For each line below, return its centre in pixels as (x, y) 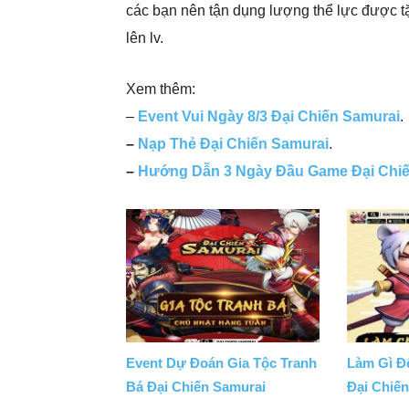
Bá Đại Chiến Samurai (196, 386)
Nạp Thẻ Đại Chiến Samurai (233, 144)
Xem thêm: (161, 89)
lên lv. (145, 38)
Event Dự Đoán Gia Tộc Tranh (221, 362)
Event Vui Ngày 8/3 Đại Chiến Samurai (269, 116)
